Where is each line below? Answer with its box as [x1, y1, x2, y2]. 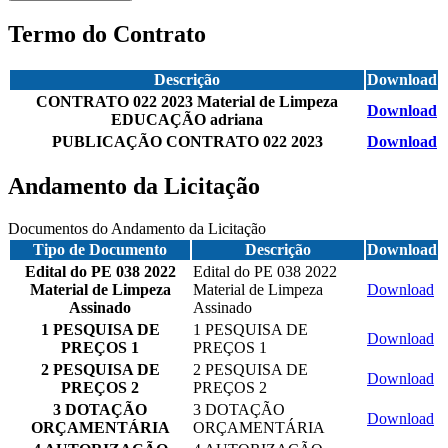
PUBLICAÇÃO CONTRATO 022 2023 [51, 132, 323, 150]
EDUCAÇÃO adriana [111, 110, 263, 128]
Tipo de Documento [33, 241, 167, 259]
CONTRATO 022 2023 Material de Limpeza [36, 92, 338, 110]
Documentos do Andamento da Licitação [8, 220, 266, 238]
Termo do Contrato [8, 20, 206, 47]
